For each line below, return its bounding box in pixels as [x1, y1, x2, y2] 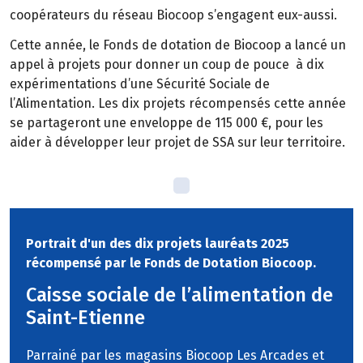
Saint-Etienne [26, 306, 145, 330]
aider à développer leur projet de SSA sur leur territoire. [10, 134, 345, 150]
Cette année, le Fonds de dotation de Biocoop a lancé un [10, 36, 346, 53]
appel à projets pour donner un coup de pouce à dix [10, 56, 324, 72]
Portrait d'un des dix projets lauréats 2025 [26, 236, 289, 252]
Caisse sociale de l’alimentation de [26, 284, 333, 307]
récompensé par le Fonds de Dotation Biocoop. [26, 255, 316, 271]
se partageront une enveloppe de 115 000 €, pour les [10, 114, 323, 130]
